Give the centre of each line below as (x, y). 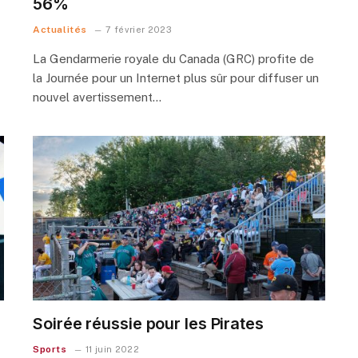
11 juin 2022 (112, 349)
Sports (50, 349)
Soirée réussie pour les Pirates (148, 323)
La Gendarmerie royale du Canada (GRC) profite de (173, 58)
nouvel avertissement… (97, 97)
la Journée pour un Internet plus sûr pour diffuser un (176, 78)
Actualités (60, 29)
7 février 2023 (139, 29)
